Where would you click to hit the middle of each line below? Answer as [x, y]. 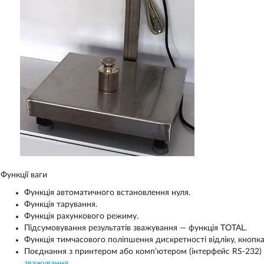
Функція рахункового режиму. [81, 216]
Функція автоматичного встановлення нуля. [107, 193]
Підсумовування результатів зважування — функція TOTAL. [135, 228]
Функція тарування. [60, 204]
